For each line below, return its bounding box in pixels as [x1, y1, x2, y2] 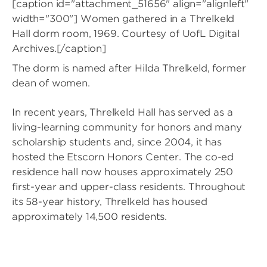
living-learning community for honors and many [12, 122, 242, 133]
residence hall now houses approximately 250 [12, 166, 234, 178]
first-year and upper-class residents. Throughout [12, 181, 246, 193]
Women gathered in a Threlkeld [77, 13, 235, 24]
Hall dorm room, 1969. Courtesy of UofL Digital [12, 28, 240, 39]
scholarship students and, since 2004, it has [12, 136, 222, 148]
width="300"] [12, 13, 78, 24]
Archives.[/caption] [12, 43, 106, 54]
